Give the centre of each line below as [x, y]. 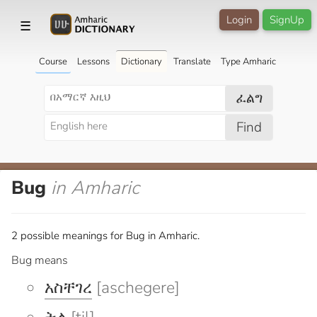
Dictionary [141, 61]
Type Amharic [248, 61]
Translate [192, 61]
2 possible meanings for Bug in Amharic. [105, 235]
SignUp [287, 20]
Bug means [40, 260]
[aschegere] [136, 287]
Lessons [93, 61]
